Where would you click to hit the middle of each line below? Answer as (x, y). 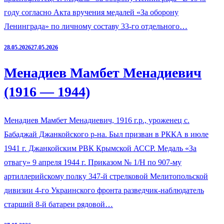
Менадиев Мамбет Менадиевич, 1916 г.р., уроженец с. (97, 120)
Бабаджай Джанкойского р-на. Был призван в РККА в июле (106, 134)
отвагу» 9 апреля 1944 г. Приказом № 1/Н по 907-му (93, 162)
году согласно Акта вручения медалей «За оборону (91, 12)
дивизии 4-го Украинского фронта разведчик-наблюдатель (104, 190)
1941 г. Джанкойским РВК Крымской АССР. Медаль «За (100, 148)
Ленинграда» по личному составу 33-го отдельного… (96, 26)
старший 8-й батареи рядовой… (58, 204)
